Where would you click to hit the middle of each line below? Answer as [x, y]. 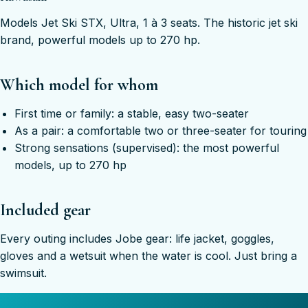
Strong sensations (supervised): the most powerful [146, 147]
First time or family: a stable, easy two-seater [131, 113]
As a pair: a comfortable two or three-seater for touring [160, 130]
